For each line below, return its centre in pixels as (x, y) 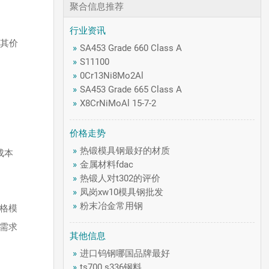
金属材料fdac (107, 165)
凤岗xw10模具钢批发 (122, 192)
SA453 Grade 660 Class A (131, 48)
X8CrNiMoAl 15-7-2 (118, 103)
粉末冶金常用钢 (112, 206)
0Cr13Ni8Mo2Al (112, 76)
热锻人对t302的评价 (120, 178)
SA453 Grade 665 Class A (131, 89)
